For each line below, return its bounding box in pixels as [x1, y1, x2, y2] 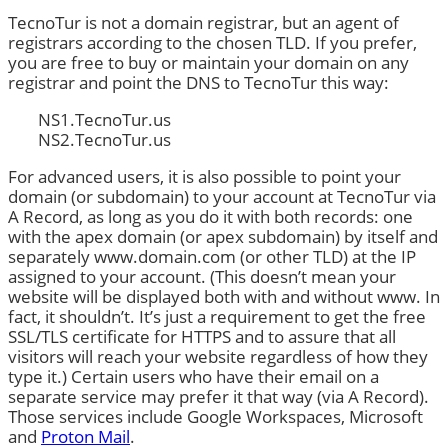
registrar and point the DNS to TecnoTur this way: [8, 70, 389, 94]
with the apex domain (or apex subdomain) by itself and [8, 224, 438, 248]
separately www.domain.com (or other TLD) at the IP [8, 244, 416, 268]
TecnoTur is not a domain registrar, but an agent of [8, 10, 399, 34]
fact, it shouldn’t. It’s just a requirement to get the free [8, 304, 426, 328]
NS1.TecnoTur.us [38, 107, 171, 131]
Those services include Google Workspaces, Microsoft [8, 404, 423, 428]
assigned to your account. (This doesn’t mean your [8, 264, 396, 288]
